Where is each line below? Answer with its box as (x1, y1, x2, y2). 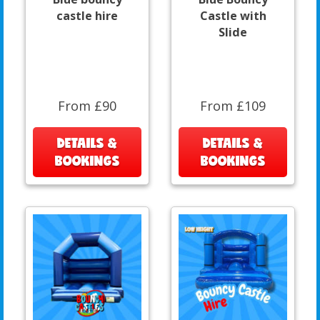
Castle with (199, 7, 266, 24)
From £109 (200, 96, 266, 114)
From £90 (58, 96, 116, 114)
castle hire (56, 7, 118, 24)
